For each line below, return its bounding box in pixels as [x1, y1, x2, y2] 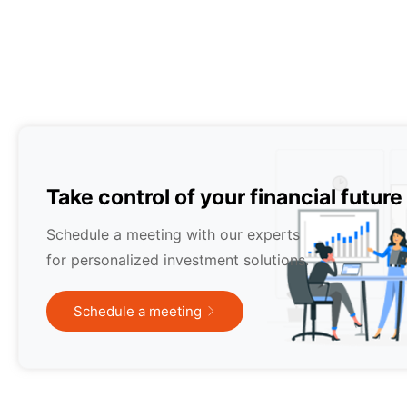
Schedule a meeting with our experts [46, 225, 300, 244]
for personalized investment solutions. [46, 251, 309, 270]
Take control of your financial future [46, 184, 402, 211]
